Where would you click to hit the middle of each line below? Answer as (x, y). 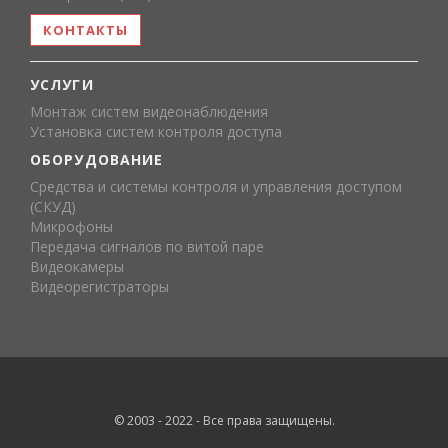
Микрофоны (71, 226)
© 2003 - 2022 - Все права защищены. (224, 420)
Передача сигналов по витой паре (147, 246)
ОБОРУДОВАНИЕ (97, 159)
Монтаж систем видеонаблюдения (149, 111)
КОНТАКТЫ (86, 30)
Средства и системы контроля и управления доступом (216, 186)
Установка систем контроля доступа (156, 131)
